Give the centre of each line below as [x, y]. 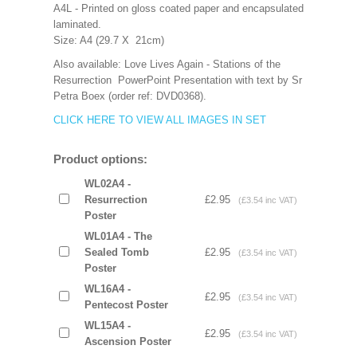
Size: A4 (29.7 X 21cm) [108, 40]
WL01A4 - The [118, 236]
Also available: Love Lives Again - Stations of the [167, 64]
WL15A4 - [107, 326]
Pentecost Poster [126, 305]
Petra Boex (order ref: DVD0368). [129, 96]
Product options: [100, 159]
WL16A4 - [107, 289]
